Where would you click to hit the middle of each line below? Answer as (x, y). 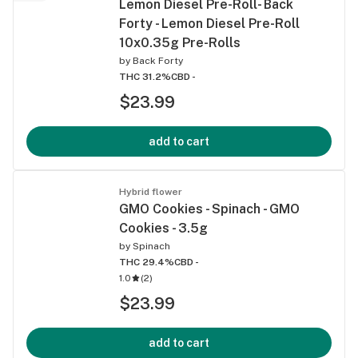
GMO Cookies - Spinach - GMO (209, 209)
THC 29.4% (147, 262)
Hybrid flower (151, 191)
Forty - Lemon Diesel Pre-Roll (209, 23)
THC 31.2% (145, 76)
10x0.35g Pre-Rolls (180, 42)
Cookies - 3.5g (163, 228)
